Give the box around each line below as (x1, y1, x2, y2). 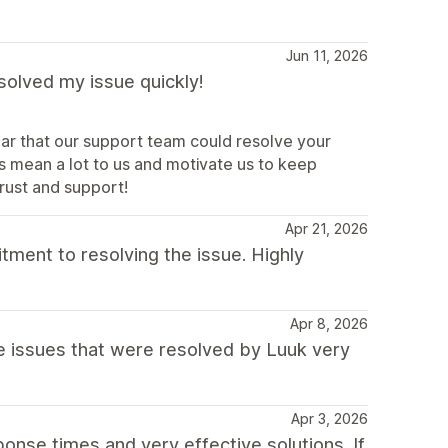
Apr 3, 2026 (291, 410, 368, 427)
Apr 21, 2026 (285, 220, 368, 237)
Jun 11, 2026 (286, 47, 368, 64)
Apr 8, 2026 (290, 315, 368, 332)
